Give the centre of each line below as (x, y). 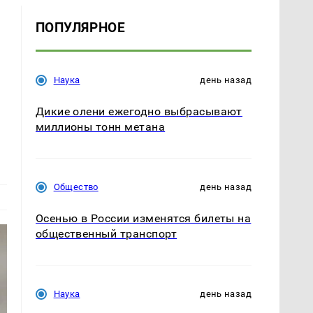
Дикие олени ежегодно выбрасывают (139, 112)
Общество (76, 187)
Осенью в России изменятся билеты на (143, 219)
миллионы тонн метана (100, 127)
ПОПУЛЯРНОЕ (80, 28)
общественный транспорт (106, 234)
